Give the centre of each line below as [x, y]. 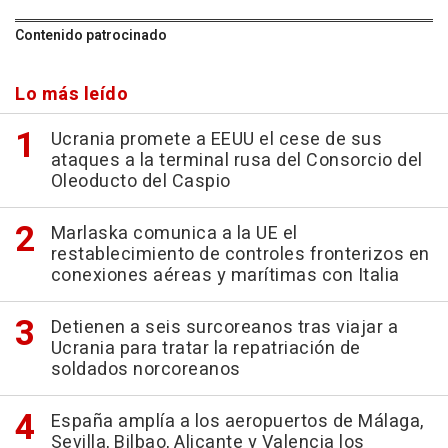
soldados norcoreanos [145, 369]
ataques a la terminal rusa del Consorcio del [236, 160]
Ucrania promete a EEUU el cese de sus [216, 139]
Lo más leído [71, 94]
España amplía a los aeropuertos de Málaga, [237, 421]
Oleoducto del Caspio [140, 181]
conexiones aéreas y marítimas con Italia [225, 275]
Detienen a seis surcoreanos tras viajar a [224, 327]
